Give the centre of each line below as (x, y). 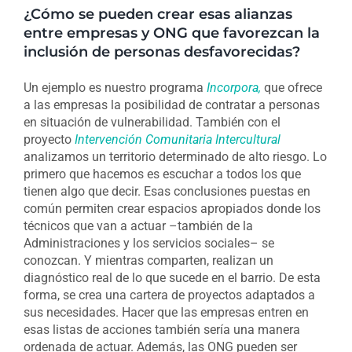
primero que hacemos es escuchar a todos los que (162, 174)
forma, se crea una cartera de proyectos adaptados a (169, 295)
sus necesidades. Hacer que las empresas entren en (166, 313)
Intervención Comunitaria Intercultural (177, 140)
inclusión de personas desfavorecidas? (161, 51)
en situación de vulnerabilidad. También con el (152, 123)
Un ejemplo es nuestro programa (115, 88)
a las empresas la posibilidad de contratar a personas (171, 105)
